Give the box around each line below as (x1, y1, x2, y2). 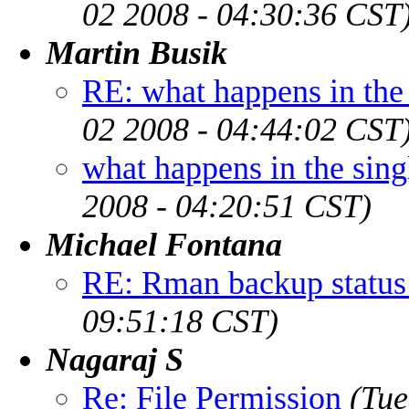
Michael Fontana (46, 225, 282, 263)
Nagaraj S (46, 341, 184, 378)
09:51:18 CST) (82, 302, 278, 340)
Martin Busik (46, 34, 227, 71)
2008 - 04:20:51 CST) (82, 187, 372, 225)
